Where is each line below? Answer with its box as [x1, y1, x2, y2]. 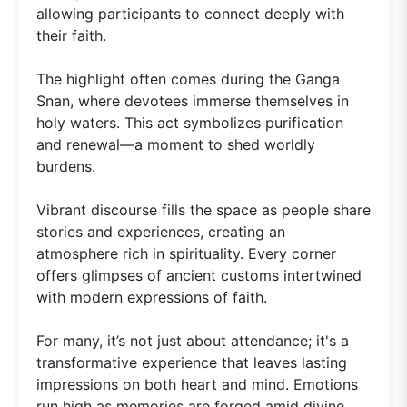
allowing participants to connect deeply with [36, 5, 344, 24]
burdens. [36, 157, 95, 176]
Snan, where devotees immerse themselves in [36, 92, 349, 111]
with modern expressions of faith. [36, 288, 267, 307]
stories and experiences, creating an [36, 223, 285, 242]
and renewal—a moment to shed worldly [36, 135, 315, 154]
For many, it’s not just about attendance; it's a [36, 332, 349, 351]
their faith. [36, 26, 106, 45]
